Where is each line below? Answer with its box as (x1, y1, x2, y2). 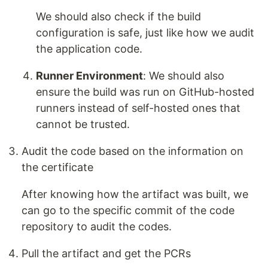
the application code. (36, 42, 142, 56)
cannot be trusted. (36, 118, 130, 131)
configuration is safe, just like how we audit (36, 26, 254, 39)
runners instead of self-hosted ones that (36, 102, 240, 115)
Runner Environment (36, 69, 143, 83)
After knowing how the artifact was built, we (22, 188, 248, 201)
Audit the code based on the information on (22, 145, 243, 158)
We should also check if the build (36, 10, 201, 23)
